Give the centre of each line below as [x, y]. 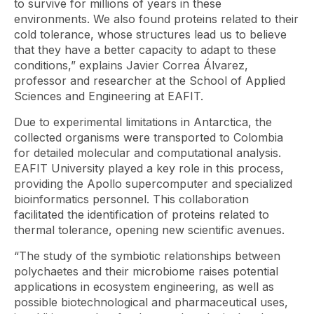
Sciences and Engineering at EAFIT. [110, 96]
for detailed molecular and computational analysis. [148, 153]
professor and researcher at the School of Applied [150, 81]
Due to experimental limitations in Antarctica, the [143, 122]
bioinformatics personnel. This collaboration [131, 199]
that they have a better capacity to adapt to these [145, 50]
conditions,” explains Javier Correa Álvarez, [131, 65]
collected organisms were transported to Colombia [149, 137]
